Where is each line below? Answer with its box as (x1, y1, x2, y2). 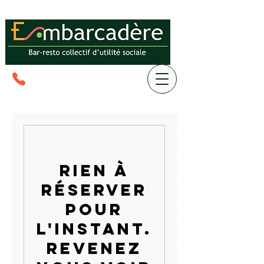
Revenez (47, 238, 142, 258)
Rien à (60, 160, 129, 180)
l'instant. (37, 219, 152, 239)
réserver (41, 180, 147, 200)
